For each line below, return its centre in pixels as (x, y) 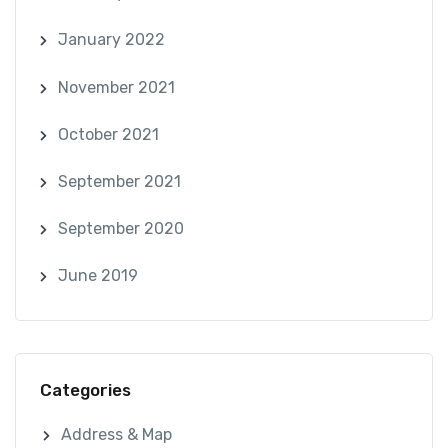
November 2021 (116, 87)
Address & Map (117, 435)
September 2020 (120, 229)
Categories (85, 389)
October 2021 (108, 134)
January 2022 (111, 40)
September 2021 (119, 181)
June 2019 (97, 276)
